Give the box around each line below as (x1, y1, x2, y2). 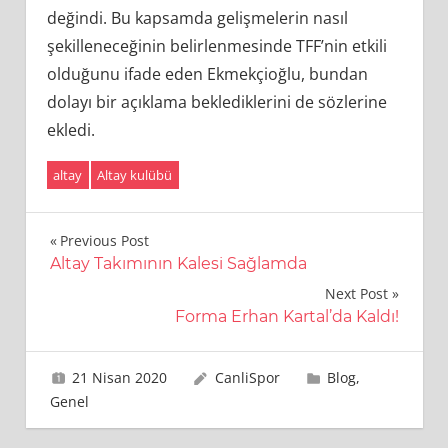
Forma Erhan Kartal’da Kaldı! (174, 306, 399, 326)
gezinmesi (48, 266, 191, 305)
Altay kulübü (97, 166, 173, 185)
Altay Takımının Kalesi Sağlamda (49, 253, 307, 273)
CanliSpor (214, 367, 280, 387)
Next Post (324, 283, 388, 303)
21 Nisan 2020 (72, 367, 168, 387)
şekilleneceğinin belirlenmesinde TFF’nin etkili (46, 35, 387, 58)
